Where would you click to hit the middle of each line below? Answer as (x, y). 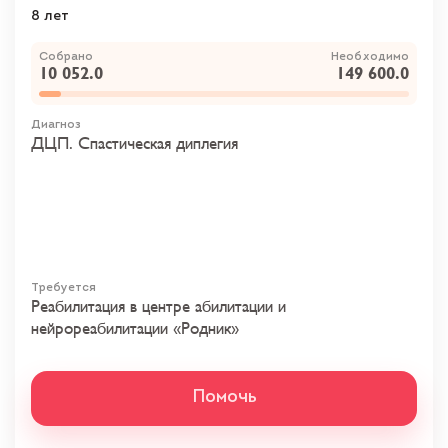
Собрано (66, 57)
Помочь (224, 398)
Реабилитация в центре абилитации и (158, 307)
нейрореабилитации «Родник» (135, 329)
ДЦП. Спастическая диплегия (134, 144)
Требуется (63, 288)
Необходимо (370, 57)
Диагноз (56, 125)
